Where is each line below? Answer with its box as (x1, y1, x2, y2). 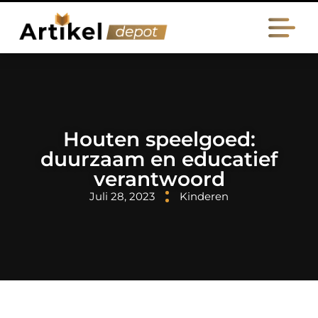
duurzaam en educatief (40, 147, 278, 171)
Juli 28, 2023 (89, 190, 155, 203)
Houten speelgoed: (62, 127, 256, 151)
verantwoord (93, 167, 225, 191)
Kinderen (180, 190, 229, 203)
